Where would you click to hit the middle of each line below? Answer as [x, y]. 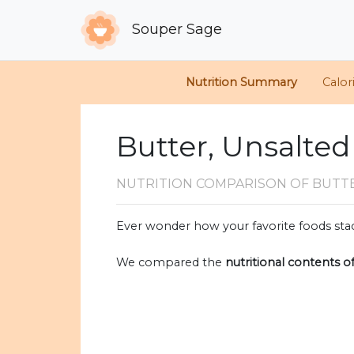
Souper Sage [175, 29]
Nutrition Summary [241, 83]
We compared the [171, 263]
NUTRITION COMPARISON [203, 184]
